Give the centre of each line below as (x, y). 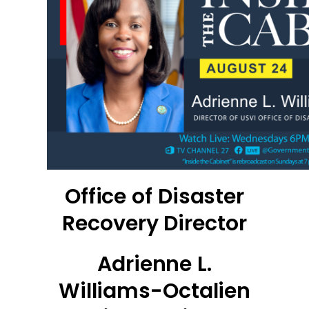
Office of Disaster (154, 196)
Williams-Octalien (154, 291)
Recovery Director (154, 223)
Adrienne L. (154, 265)
